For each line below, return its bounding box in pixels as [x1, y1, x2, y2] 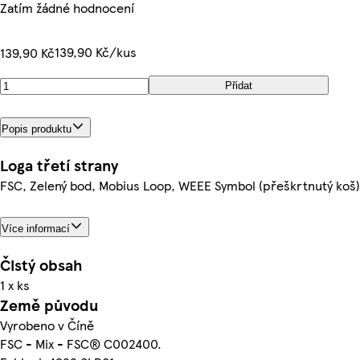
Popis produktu [2, 122, 72, 135]
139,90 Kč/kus [55, 43, 137, 61]
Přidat [225, 79, 252, 92]
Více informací [2, 222, 70, 235]
